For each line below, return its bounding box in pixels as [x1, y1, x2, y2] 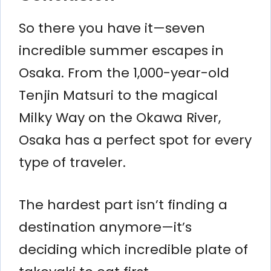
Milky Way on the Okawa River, [19, 108, 221, 127]
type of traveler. [19, 152, 126, 172]
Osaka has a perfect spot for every [19, 130, 252, 149]
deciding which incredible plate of [19, 240, 248, 259]
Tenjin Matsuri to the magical [19, 85, 218, 105]
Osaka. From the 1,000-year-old [19, 63, 229, 82]
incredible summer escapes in [19, 41, 224, 60]
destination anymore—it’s [19, 217, 192, 237]
